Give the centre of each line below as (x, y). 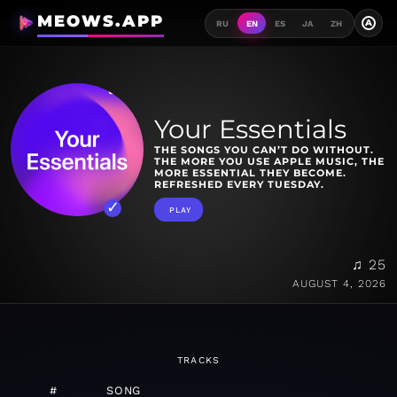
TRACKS (198, 361)
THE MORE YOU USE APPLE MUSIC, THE (269, 162)
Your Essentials (250, 129)
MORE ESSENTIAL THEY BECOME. (250, 173)
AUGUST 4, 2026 (339, 284)
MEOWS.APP (100, 21)
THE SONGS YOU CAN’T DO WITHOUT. (264, 150)
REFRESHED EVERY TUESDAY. (239, 185)
